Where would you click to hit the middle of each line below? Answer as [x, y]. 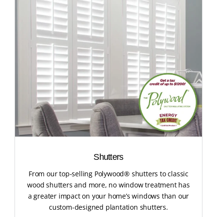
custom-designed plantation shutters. [108, 207]
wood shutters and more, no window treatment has [108, 185]
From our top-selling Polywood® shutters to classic [108, 174]
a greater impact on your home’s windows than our [108, 196]
